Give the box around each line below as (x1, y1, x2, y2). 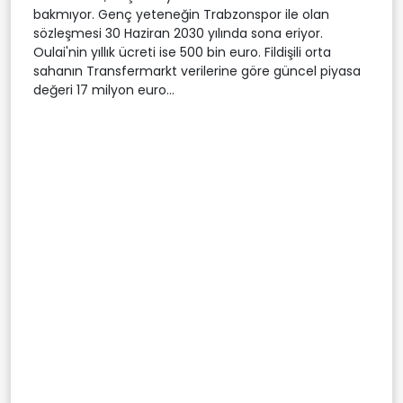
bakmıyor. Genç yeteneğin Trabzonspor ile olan (33, 4, 329, 23)
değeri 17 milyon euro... (33, 80, 175, 99)
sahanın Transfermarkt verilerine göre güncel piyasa (33, 61, 361, 80)
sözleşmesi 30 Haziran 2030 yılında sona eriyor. (33, 23, 323, 42)
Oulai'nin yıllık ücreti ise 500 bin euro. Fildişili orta (33, 42, 331, 61)
